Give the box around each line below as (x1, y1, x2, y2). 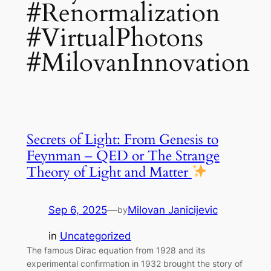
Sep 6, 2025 (48, 204, 107, 217)
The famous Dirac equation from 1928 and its (26, 244, 205, 255)
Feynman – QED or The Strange (26, 146, 220, 166)
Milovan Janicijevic (127, 204, 218, 217)
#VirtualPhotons (26, 21, 203, 56)
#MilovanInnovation (26, 46, 250, 80)
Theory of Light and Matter (26, 163, 192, 182)
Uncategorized (59, 229, 131, 242)
